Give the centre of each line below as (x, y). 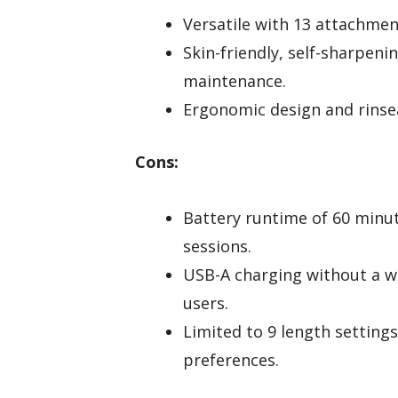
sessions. (217, 246)
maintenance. (235, 81)
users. (206, 302)
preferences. (231, 359)
